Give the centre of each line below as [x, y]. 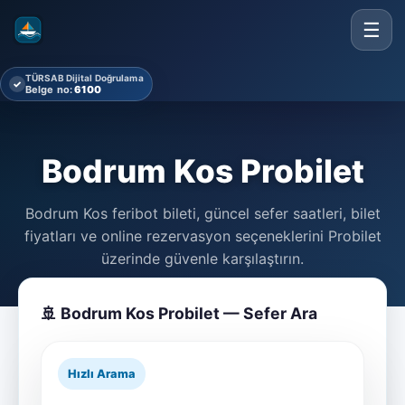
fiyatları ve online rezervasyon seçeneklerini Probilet [202, 236]
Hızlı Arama [102, 374]
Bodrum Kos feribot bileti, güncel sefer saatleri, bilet [202, 213]
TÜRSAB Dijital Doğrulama [85, 78]
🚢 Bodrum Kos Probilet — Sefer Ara [179, 313]
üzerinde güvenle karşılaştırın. [202, 259]
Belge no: [49, 89]
